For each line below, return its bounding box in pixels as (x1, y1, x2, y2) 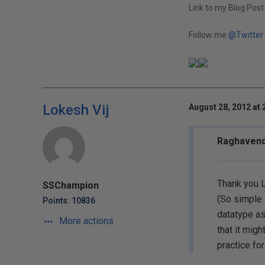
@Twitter (228, 30, 263, 40)
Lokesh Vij (43, 102, 109, 118)
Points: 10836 (43, 196, 95, 205)
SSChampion (43, 180, 99, 191)
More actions (57, 215, 114, 227)
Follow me (188, 30, 228, 40)
